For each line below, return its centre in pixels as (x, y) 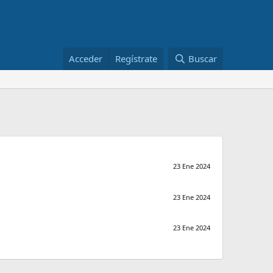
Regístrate (136, 58)
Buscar (203, 58)
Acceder (86, 58)
